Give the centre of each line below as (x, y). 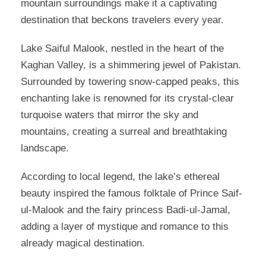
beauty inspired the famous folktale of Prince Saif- (132, 194)
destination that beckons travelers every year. (122, 20)
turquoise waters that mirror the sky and (110, 115)
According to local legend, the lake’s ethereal (120, 177)
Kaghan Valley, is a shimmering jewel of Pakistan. (131, 65)
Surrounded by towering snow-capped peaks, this (130, 82)
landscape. (45, 148)
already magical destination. (83, 243)
